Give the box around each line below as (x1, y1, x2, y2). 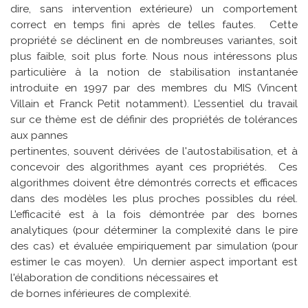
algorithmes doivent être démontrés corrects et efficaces (10, 176, 298, 189)
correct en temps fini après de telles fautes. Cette (10, 18, 298, 31)
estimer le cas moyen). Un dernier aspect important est (10, 255, 298, 268)
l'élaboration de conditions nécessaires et (10, 271, 219, 284)
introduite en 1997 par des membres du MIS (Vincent (10, 81, 298, 94)
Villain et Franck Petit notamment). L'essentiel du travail (10, 97, 298, 110)
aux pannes (10, 129, 68, 142)
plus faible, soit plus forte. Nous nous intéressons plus (10, 49, 298, 63)
